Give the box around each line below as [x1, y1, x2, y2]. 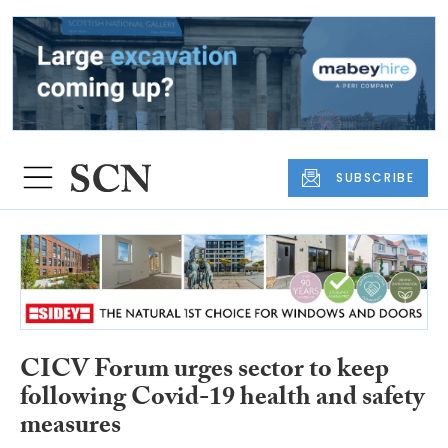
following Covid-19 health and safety [20, 377, 424, 422]
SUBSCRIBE [336, 168, 415, 186]
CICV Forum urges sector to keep [20, 349, 389, 394]
